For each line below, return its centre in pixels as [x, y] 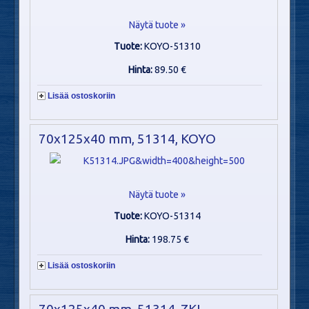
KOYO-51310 [172, 46]
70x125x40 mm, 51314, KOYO [127, 139]
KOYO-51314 [172, 216]
